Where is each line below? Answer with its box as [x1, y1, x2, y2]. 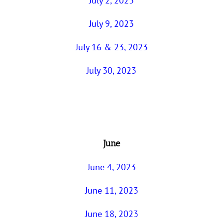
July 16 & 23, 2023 [75, 41, 148, 53]
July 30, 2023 [87, 65, 136, 77]
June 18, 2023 [85, 208, 138, 220]
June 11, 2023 [85, 184, 138, 196]
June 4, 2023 [87, 161, 136, 173]
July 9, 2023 [89, 18, 134, 30]
